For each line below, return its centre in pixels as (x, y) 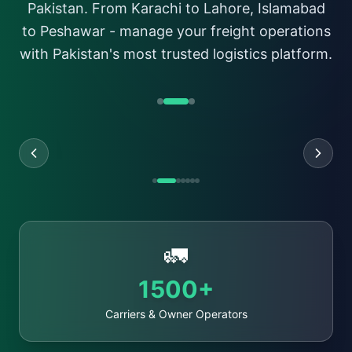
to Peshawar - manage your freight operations (176, 31)
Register (176, 11)
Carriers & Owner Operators (176, 314)
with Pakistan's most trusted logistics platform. (176, 54)
